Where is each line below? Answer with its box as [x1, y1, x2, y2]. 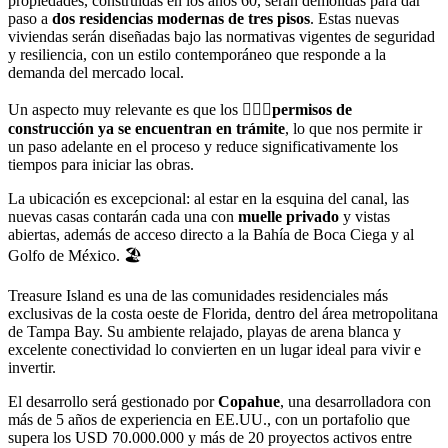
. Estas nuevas [310, 9, 399, 27]
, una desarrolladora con [280, 392, 431, 410]
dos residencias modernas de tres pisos [52, 9, 310, 27]
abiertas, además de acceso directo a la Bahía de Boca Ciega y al [8, 225, 414, 243]
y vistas [339, 207, 390, 225]
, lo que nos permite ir [285, 119, 422, 137]
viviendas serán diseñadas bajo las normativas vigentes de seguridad [8, 27, 435, 45]
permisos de [272, 100, 352, 118]
